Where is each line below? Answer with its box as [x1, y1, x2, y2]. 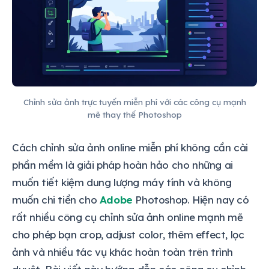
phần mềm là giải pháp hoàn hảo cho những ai [12, 158, 233, 171]
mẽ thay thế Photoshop [87, 109, 182, 119]
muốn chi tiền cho [12, 193, 100, 206]
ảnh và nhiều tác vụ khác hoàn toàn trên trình [12, 245, 234, 258]
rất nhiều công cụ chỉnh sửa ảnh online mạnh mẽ [12, 210, 243, 223]
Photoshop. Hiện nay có [132, 193, 249, 206]
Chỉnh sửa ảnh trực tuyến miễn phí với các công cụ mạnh [23, 96, 246, 107]
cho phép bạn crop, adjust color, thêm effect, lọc [12, 228, 244, 241]
